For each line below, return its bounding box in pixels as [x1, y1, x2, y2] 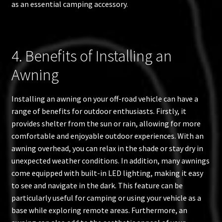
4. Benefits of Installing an [11, 46, 172, 66]
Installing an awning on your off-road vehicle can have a [11, 94, 198, 104]
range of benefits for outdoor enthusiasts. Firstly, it [11, 106, 186, 116]
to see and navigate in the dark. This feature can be [11, 180, 183, 191]
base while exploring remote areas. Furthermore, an [11, 205, 187, 216]
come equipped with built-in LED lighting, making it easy [11, 168, 203, 178]
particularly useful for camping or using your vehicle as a [11, 193, 201, 203]
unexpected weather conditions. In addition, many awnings [11, 156, 210, 166]
